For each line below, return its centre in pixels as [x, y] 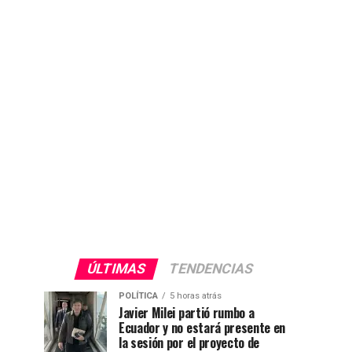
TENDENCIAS [211, 269]
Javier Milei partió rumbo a [187, 313]
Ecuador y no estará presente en [202, 328]
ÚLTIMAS [116, 269]
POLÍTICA [138, 296]
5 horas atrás [196, 296]
